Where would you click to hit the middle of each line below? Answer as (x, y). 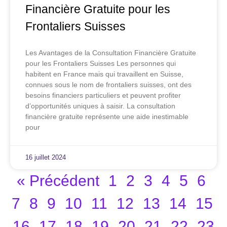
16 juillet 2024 (46, 158)
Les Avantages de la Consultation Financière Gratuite (111, 53)
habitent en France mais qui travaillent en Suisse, (104, 74)
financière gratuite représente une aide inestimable (107, 117)
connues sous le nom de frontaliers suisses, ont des (108, 85)
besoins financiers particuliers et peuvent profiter (103, 96)
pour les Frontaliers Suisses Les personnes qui (101, 64)
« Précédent (58, 181)
